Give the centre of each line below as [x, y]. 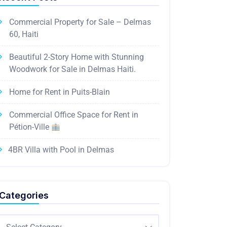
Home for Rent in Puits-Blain [60, 92]
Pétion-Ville [30, 127]
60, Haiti [24, 34]
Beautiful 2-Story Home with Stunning [77, 57]
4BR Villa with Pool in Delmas [61, 150]
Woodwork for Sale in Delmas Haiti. [72, 69]
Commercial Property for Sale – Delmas [80, 22]
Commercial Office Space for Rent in [74, 115]
